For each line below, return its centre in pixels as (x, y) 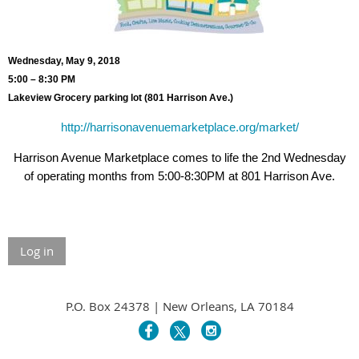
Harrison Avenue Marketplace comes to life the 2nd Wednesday (179, 158)
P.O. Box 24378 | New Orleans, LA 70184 (179, 307)
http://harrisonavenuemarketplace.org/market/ (179, 127)
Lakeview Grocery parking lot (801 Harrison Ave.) (121, 98)
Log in (37, 251)
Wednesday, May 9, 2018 (64, 61)
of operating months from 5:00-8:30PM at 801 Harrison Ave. (179, 176)
